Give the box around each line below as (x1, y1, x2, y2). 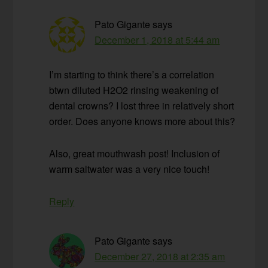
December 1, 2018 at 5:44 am (95, 33, 220, 47)
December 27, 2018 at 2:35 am (95, 249, 226, 264)
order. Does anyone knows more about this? (49, 114, 236, 129)
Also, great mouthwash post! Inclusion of (49, 147, 220, 161)
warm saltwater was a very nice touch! (49, 162, 210, 176)
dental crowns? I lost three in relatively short (49, 99, 234, 113)
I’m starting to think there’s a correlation (49, 68, 215, 82)
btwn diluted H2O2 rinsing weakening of (49, 83, 219, 98)
